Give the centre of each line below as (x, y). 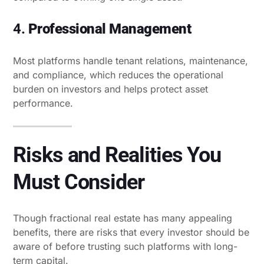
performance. (43, 103)
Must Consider (79, 182)
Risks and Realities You (117, 155)
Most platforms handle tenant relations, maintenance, (131, 60)
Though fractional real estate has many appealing (123, 218)
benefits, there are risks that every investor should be (131, 232)
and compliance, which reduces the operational (118, 75)
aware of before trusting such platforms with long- (125, 246)
